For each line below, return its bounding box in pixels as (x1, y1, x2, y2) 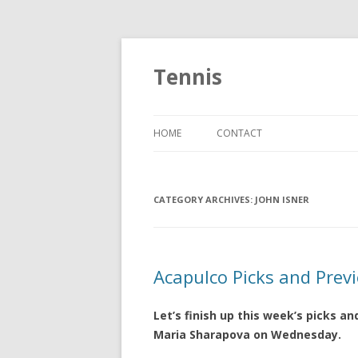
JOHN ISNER (255, 193, 309, 205)
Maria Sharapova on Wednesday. (153, 327, 341, 342)
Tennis (153, 62, 222, 91)
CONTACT (217, 126, 262, 140)
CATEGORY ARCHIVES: (153, 193, 255, 205)
